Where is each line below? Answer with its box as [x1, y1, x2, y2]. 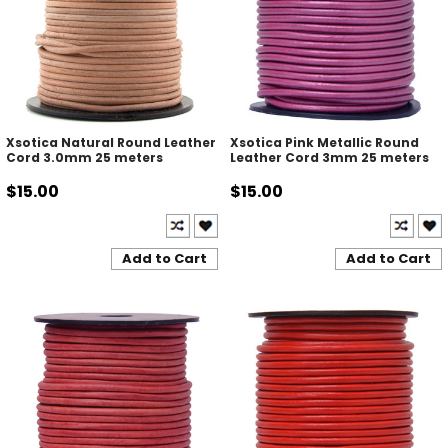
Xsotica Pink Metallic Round [229, 134, 419, 152]
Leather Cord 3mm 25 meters [229, 149, 429, 167]
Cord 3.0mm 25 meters [5, 149, 163, 167]
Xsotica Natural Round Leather [5, 134, 216, 152]
